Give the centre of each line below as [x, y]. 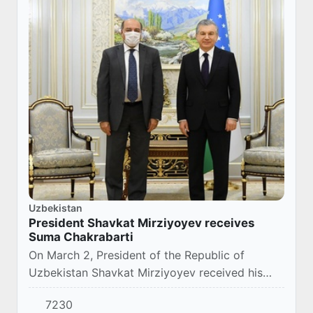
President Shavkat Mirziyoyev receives [141, 223]
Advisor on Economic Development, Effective [149, 290]
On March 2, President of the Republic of [137, 255]
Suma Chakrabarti [81, 237]
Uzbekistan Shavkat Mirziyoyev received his [146, 273]
